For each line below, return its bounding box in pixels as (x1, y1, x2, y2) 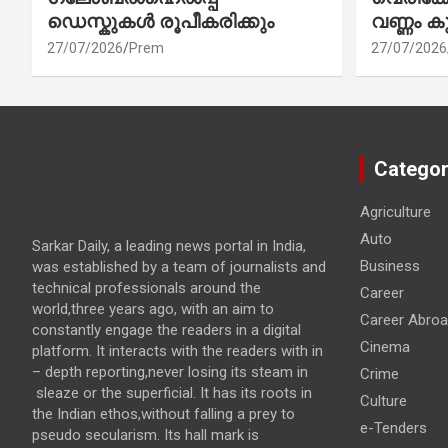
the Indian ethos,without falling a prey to (32, 405, 295, 424)
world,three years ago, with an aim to (32, 300, 274, 319)
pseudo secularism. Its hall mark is (32, 426, 259, 445)
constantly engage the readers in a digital (32, 321, 301, 340)
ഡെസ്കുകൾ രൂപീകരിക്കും (47, 10, 274, 33)
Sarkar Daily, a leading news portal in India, (32, 237, 306, 256)
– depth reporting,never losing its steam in (32, 363, 308, 382)
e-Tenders (359, 419, 427, 437)
